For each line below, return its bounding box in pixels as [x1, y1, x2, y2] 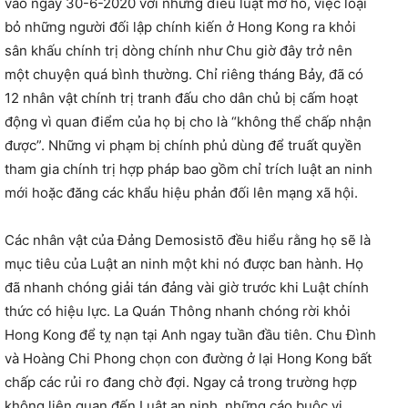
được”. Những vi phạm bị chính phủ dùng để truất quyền [5, 136, 362, 154]
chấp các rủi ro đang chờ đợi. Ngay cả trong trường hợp [5, 372, 357, 391]
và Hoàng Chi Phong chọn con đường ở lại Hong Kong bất [5, 349, 372, 367]
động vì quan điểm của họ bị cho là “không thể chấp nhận [5, 112, 372, 130]
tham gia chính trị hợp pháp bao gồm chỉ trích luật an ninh [5, 159, 372, 178]
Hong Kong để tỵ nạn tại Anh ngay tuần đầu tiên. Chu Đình [5, 325, 376, 343]
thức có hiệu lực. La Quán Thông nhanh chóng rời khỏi [5, 301, 351, 320]
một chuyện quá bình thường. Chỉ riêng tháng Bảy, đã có [5, 65, 363, 83]
